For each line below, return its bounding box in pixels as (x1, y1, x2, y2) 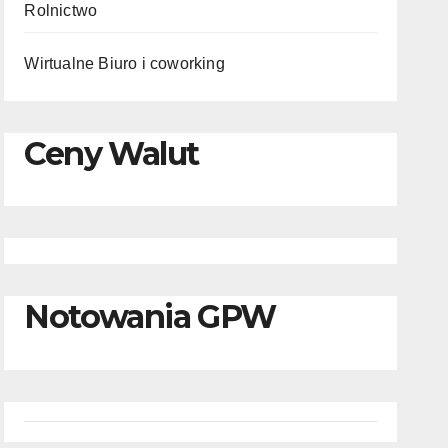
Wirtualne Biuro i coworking (24, 55, 225, 72)
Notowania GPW (24, 297, 276, 337)
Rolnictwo (24, 2, 98, 19)
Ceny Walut (24, 134, 199, 173)
